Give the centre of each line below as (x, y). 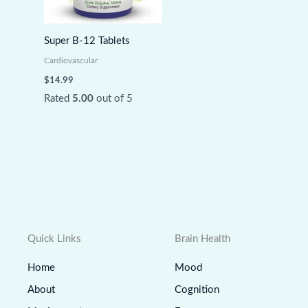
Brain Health (202, 239)
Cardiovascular (70, 61)
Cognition (197, 289)
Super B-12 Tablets (87, 41)
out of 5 (113, 98)
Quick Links (54, 239)
